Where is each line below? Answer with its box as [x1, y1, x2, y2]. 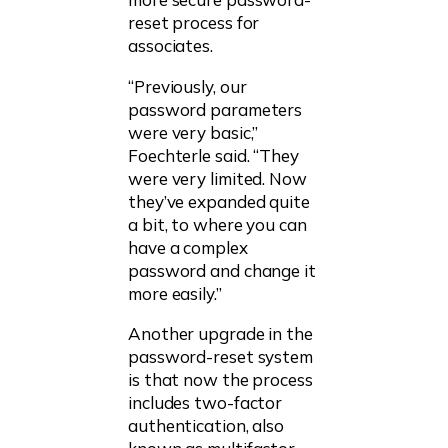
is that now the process [128, 368, 313, 390]
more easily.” [128, 282, 222, 304]
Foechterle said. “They [128, 144, 299, 166]
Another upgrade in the [128, 322, 313, 344]
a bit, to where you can [128, 213, 307, 235]
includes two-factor [128, 391, 283, 413]
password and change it [128, 259, 316, 281]
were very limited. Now [128, 167, 307, 189]
